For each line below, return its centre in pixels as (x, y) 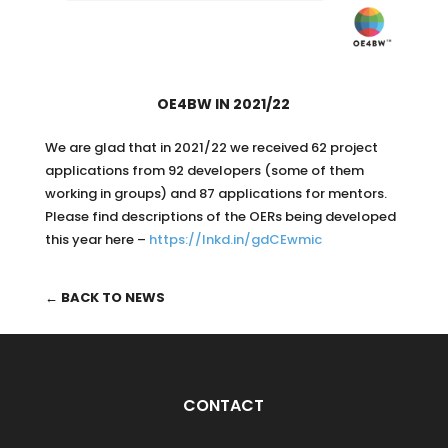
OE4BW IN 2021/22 (224, 104)
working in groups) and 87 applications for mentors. (215, 194)
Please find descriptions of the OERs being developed (220, 217)
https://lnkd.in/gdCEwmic (235, 240)
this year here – (96, 240)
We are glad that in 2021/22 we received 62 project (211, 148)
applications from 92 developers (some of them (204, 171)
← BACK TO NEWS (104, 298)
